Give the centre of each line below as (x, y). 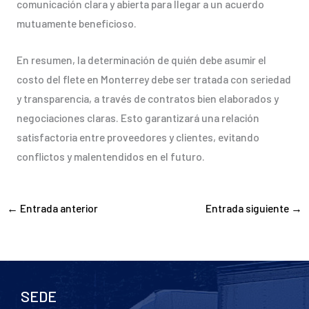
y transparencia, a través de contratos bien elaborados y (147, 99)
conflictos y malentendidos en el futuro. (110, 157)
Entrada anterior (58, 208)
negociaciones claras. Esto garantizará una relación (138, 118)
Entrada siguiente (248, 208)
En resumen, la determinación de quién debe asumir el (141, 60)
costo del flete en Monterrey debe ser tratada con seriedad (153, 79)
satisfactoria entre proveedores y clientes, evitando (138, 137)
